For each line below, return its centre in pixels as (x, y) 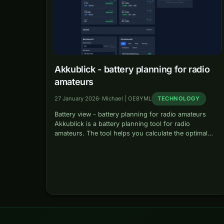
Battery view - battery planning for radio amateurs (130, 114)
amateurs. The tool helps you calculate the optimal (131, 133)
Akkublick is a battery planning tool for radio (122, 123)
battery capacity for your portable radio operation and (136, 142)
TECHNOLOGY (179, 98)
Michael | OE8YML (127, 98)
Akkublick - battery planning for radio (132, 69)
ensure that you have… (89, 152)
